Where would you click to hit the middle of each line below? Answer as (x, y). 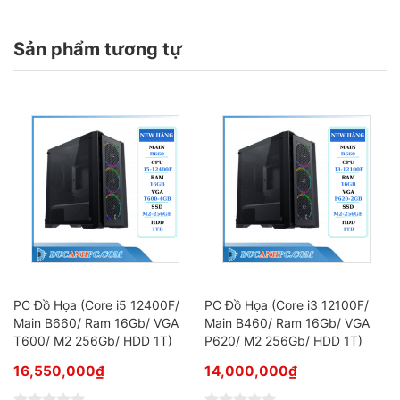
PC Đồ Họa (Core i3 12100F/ (287, 305)
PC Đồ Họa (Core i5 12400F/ (96, 305)
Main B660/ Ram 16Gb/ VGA (96, 323)
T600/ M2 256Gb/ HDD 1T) (93, 341)
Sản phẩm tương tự (98, 49)
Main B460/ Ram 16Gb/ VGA (287, 323)
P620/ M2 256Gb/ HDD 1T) (283, 341)
